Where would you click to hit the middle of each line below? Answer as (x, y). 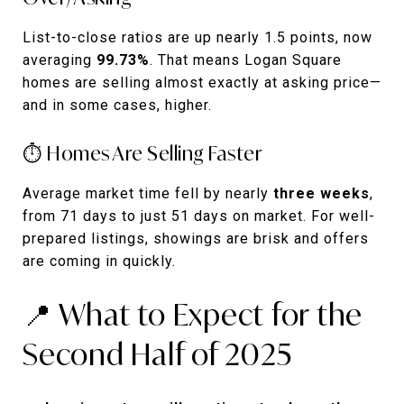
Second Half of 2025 (157, 354)
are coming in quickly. (99, 261)
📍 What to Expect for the (193, 314)
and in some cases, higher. (117, 105)
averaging (60, 60)
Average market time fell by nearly (148, 193)
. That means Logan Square (246, 60)
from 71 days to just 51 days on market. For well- (199, 216)
